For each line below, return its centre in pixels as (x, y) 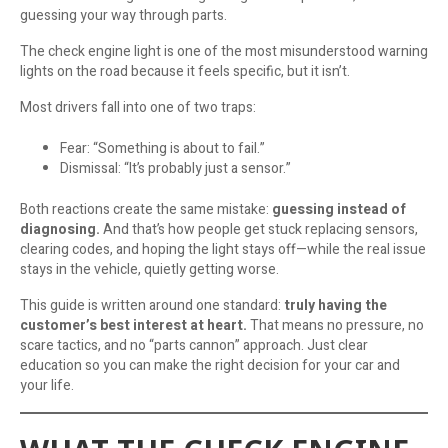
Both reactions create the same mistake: (146, 209)
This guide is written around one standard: (152, 305)
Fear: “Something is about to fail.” (162, 148)
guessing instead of (339, 209)
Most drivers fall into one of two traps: (138, 107)
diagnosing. (60, 229)
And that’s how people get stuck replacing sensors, (259, 229)
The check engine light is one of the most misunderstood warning (224, 51)
